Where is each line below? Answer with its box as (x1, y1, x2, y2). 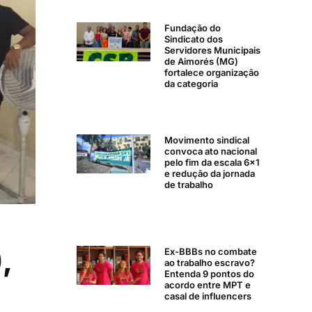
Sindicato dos (164, 33, 223, 45)
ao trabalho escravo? (164, 257, 255, 269)
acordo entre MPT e (164, 279, 251, 291)
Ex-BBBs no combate (164, 246, 257, 258)
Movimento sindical (164, 134, 249, 146)
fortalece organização (164, 67, 259, 79)
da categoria (164, 78, 218, 90)
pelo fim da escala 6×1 (164, 156, 260, 168)
